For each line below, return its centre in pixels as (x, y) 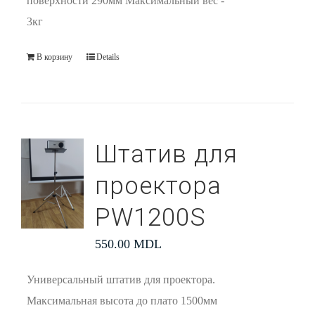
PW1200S (150, 218)
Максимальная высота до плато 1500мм (122, 301)
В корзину (54, 57)
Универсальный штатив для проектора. (121, 279)
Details (108, 57)
